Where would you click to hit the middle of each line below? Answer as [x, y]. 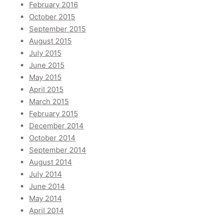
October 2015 [52, 17]
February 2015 [54, 114]
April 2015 [46, 90]
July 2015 [45, 53]
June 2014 [47, 186]
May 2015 [45, 77]
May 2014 [46, 199]
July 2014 [46, 174]
